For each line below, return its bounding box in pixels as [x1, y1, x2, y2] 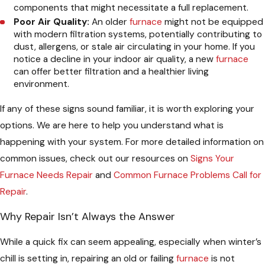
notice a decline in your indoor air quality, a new [14, 53, 216, 65]
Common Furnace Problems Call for [114, 169, 261, 181]
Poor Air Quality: [14, 15, 90, 28]
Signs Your [190, 152, 234, 164]
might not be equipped [162, 15, 264, 28]
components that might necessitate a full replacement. [14, 1, 249, 14]
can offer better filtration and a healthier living [14, 65, 209, 77]
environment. [14, 77, 70, 90]
